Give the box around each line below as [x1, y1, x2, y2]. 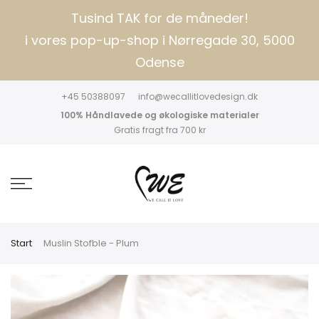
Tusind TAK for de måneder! [70, 9, 249, 27]
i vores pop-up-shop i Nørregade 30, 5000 [24, 31, 295, 49]
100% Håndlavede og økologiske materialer [60, 109, 259, 121]
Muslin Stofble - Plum [43, 236, 139, 250]
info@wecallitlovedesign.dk [138, 90, 258, 103]
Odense [135, 53, 184, 71]
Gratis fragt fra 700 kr [113, 124, 206, 136]
